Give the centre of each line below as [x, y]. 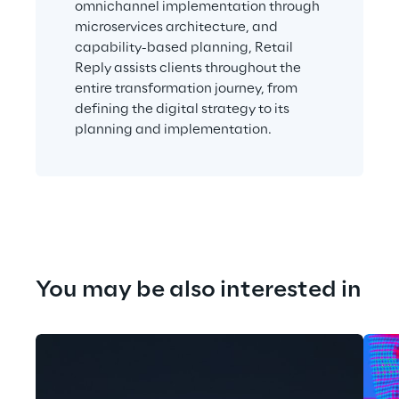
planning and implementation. [173, 130]
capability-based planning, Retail [185, 48]
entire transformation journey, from [187, 89]
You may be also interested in [199, 290]
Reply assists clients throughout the [189, 68]
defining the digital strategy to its [183, 109]
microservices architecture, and [178, 27]
